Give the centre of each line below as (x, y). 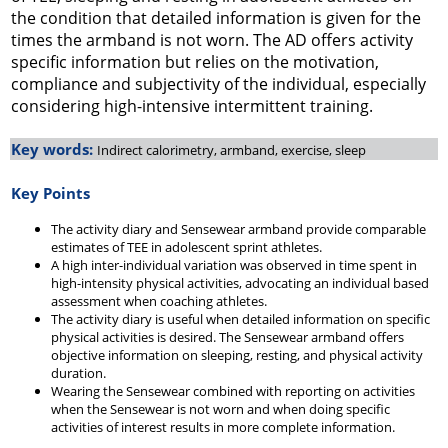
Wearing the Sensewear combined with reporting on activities (233, 391)
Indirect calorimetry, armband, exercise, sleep (231, 150)
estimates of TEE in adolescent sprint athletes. (186, 247)
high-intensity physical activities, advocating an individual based (240, 283)
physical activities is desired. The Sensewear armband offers (227, 337)
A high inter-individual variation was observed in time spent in (234, 265)
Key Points (50, 193)
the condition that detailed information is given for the (216, 18)
